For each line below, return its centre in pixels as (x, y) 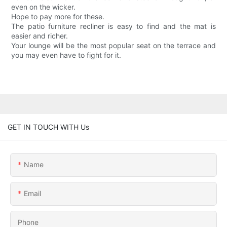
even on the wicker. (44, 7)
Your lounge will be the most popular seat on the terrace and (113, 46)
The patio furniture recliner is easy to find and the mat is (113, 26)
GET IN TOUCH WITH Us (48, 127)
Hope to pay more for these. (58, 17)
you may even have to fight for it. (66, 55)
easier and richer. (40, 36)
